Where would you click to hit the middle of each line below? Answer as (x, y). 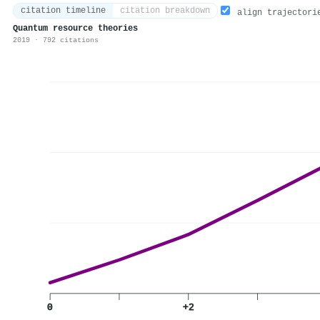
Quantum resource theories (75, 29)
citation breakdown (165, 11)
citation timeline (63, 11)
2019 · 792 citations (56, 40)
